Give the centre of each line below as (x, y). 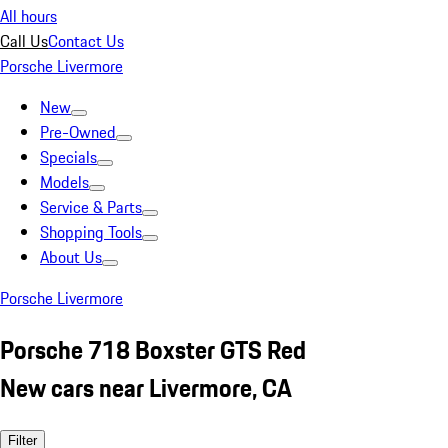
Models (64, 182)
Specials (68, 157)
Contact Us (86, 41)
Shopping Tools (91, 232)
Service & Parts (91, 207)
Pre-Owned (78, 132)
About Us (71, 257)
